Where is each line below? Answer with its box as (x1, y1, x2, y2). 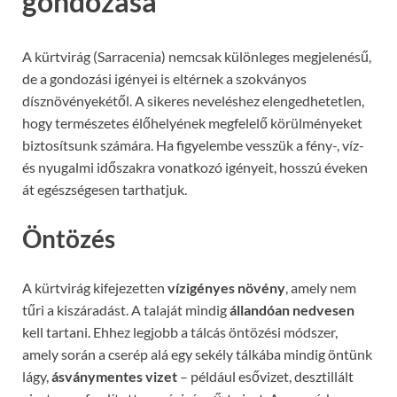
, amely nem (285, 278, 356, 296)
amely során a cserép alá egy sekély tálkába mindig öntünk (22, 345, 372, 362)
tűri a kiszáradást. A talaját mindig (22, 300, 230, 318)
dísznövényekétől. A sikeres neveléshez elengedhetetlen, (22, 91, 364, 109)
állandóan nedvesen (230, 300, 354, 318)
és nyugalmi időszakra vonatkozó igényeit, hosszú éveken (22, 158, 368, 175)
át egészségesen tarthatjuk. (22, 180, 187, 198)
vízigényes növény (167, 278, 285, 296)
